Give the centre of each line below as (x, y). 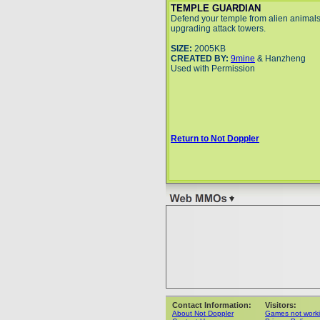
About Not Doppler (203, 313)
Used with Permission (213, 69)
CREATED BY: (200, 59)
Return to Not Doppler (215, 139)
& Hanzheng (280, 59)
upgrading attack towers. (218, 29)
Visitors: (281, 305)
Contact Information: (212, 305)
